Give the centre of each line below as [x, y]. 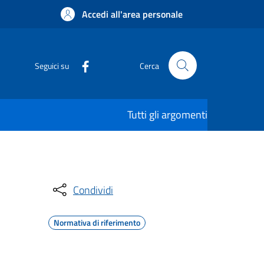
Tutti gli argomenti [167, 115]
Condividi [93, 190]
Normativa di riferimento [97, 222]
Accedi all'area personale [132, 14]
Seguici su [52, 65]
